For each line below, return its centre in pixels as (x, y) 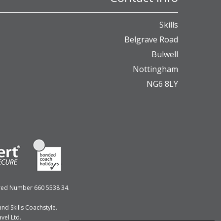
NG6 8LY (162, 84)
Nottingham (155, 69)
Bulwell (165, 54)
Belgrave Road (151, 39)
